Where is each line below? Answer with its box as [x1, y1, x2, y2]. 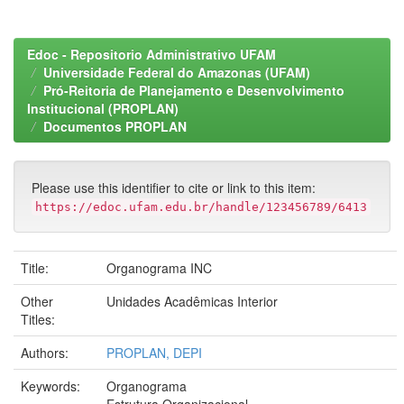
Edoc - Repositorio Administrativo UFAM [27, 45, 276, 63]
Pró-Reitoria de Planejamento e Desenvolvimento [43, 81, 344, 99]
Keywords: [21, 377, 84, 395]
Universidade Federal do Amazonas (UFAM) [43, 63, 310, 81]
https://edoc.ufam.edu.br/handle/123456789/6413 [35, 200, 367, 214]
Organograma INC [106, 259, 212, 277]
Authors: [21, 344, 72, 362]
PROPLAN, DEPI [106, 344, 202, 362]
